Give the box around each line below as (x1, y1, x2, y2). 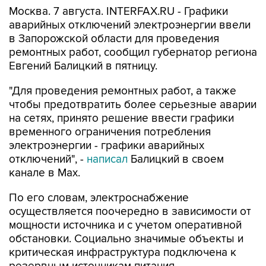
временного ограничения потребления (9, 100, 211, 114)
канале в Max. (9, 141, 80, 155)
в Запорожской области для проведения (9, 7, 219, 21)
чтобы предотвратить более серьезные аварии (9, 72, 256, 87)
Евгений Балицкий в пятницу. (9, 34, 157, 48)
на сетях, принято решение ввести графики (9, 86, 234, 100)
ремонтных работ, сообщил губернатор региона (9, 20, 257, 34)
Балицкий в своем (128, 127, 224, 141)
